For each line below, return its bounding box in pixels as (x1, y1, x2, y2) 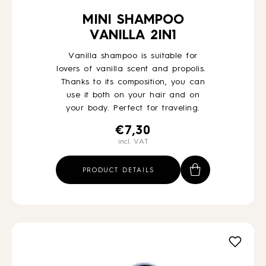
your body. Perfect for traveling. (66, 104, 200, 112)
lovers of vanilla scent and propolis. (56, 65, 210, 73)
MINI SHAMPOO (82, 14, 184, 27)
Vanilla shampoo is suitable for (68, 52, 198, 60)
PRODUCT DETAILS (82, 167, 154, 174)
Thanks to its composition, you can (61, 78, 205, 86)
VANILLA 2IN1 (90, 29, 176, 42)
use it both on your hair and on (66, 91, 200, 99)
